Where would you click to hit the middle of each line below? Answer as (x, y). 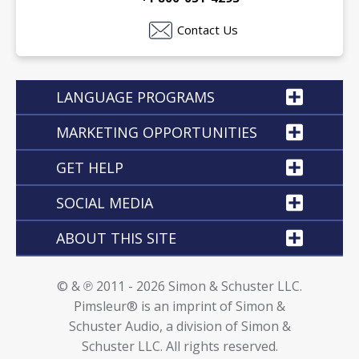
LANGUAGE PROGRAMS (135, 97)
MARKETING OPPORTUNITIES (157, 133)
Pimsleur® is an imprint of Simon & (179, 307)
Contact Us (208, 30)
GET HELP (90, 168)
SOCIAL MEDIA (105, 203)
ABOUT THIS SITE (116, 238)
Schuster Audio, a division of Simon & (179, 327)
